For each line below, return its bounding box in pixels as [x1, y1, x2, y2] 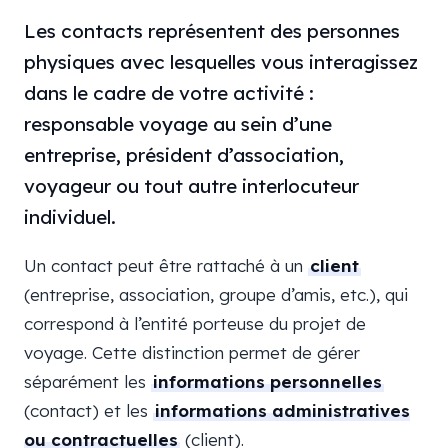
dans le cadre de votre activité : [24, 81, 314, 105]
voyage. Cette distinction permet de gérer [24, 342, 360, 363]
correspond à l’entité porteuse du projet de [24, 313, 366, 334]
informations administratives [155, 400, 410, 421]
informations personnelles [153, 371, 382, 392]
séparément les [24, 371, 151, 392]
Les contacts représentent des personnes [24, 19, 400, 43]
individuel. [24, 205, 116, 229]
